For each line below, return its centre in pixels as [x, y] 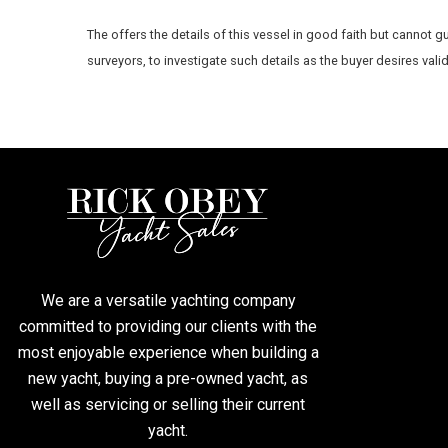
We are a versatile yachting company [168, 301]
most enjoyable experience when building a [168, 353]
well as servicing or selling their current [168, 405]
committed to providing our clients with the [168, 327]
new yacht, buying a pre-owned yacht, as [168, 379]
